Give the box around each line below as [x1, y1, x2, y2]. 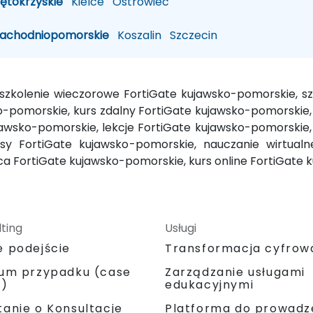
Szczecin [161, 27, 218, 43]
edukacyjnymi [165, 276, 254, 293]
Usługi [165, 219, 196, 236]
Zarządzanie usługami [165, 263, 305, 280]
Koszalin [109, 27, 162, 43]
